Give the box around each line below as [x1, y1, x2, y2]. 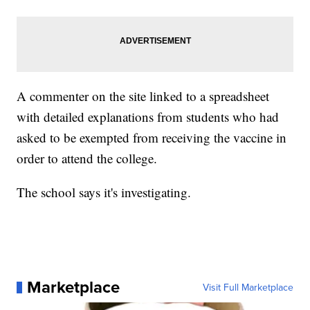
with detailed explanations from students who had [17, 108, 280, 126]
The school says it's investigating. [17, 183, 192, 201]
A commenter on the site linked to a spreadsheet [17, 87, 270, 105]
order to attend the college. [17, 149, 158, 167]
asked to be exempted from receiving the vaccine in [17, 129, 287, 147]
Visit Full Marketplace [202, 280, 293, 295]
